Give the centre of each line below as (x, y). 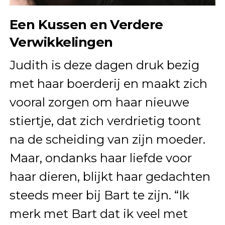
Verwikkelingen (61, 42)
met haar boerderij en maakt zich (108, 83)
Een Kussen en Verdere (86, 24)
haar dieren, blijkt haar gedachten (110, 176)
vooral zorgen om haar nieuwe (99, 102)
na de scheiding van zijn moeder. (107, 139)
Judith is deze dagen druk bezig (104, 65)
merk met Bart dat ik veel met (98, 213)
